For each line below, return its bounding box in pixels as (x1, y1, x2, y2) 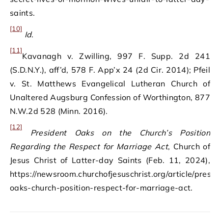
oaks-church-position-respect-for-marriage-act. (10, 183, 193, 192)
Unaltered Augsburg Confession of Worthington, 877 (10, 92, 210, 102)
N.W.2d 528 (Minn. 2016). (10, 106, 108, 116)
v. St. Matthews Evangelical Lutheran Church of (10, 79, 210, 88)
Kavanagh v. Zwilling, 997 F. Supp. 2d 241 (22, 51, 210, 61)
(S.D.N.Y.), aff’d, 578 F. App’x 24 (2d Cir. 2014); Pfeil (10, 65, 210, 75)
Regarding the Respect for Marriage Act (10, 141, 168, 151)
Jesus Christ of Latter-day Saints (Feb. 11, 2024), (10, 155, 210, 165)
